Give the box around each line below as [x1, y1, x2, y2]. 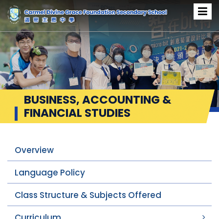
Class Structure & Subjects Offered [15, 189, 161, 201]
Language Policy [15, 167, 85, 178]
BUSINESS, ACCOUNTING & [24, 92, 171, 108]
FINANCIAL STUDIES [24, 105, 131, 121]
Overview [15, 144, 54, 156]
